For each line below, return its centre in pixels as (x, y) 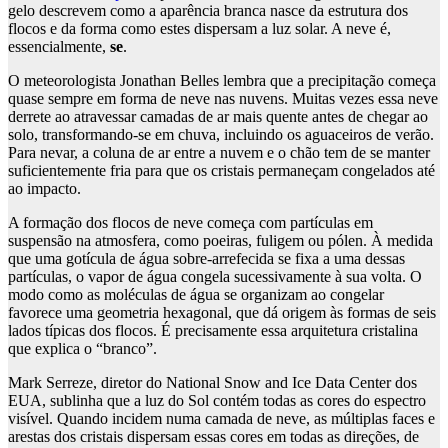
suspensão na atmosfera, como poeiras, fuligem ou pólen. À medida (220, 241)
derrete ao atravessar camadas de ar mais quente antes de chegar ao (218, 117)
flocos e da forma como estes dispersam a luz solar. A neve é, (199, 29)
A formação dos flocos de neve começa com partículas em (190, 223)
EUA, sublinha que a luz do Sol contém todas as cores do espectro (217, 401)
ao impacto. (44, 189)
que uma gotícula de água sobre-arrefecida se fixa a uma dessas (206, 259)
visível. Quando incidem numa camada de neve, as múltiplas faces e (221, 419)
